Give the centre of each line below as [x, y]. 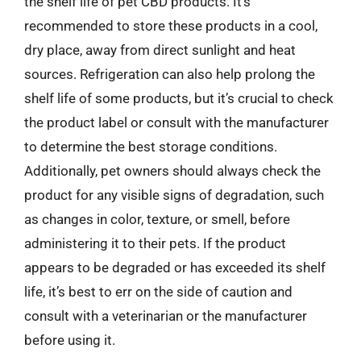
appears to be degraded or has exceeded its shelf [175, 268]
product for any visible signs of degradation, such [174, 195]
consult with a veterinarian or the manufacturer [166, 316]
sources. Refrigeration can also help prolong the [170, 74]
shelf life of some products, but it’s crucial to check [179, 98]
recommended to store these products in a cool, [171, 26]
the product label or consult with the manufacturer [176, 122]
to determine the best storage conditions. [151, 147]
